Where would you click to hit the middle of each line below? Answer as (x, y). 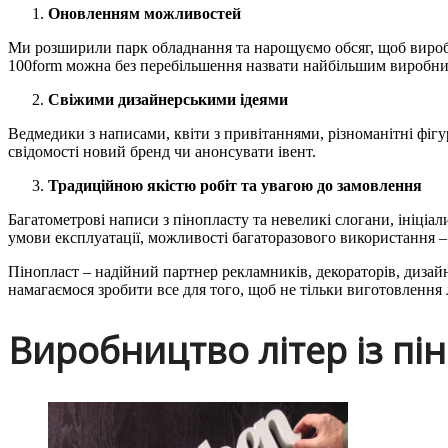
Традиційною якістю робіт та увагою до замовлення (235, 186)
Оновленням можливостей (144, 14)
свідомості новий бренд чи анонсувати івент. (162, 152)
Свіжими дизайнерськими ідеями (168, 100)
